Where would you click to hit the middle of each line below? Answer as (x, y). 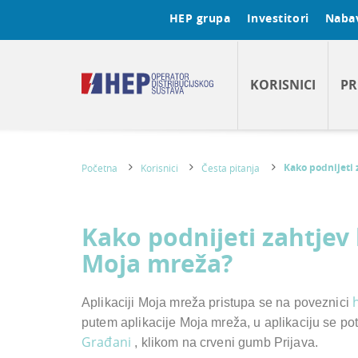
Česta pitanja (231, 168)
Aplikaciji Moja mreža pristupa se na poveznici (217, 302)
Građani (107, 342)
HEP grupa (200, 18)
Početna (99, 168)
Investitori (278, 18)
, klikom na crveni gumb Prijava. (225, 342)
